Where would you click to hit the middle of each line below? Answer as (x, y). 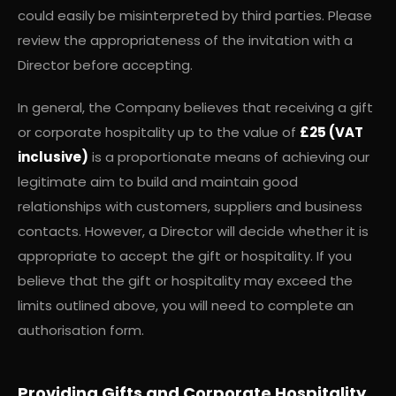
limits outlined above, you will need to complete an (186, 305)
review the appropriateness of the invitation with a (185, 40)
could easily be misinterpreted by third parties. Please (195, 15)
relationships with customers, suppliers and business (190, 206)
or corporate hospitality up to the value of (159, 132)
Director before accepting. (105, 65)
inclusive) (53, 156)
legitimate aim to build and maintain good (158, 181)
